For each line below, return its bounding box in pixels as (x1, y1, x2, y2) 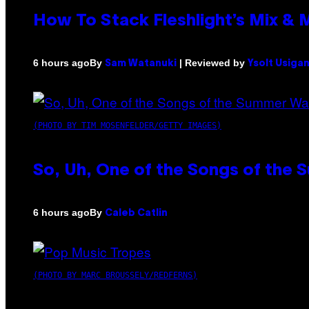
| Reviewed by (177, 57, 248, 68)
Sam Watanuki (105, 59, 177, 68)
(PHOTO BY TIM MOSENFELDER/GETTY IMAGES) (33, 120, 221, 130)
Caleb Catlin (105, 208, 168, 218)
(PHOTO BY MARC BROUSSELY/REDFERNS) (33, 270, 197, 280)
